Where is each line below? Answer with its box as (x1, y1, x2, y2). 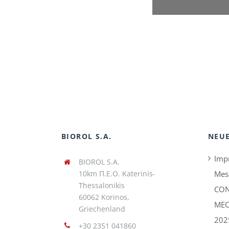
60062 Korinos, (78, 192, 129, 202)
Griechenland (78, 203, 125, 214)
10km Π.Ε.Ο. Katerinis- (78, 168, 155, 178)
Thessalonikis (78, 180, 125, 190)
